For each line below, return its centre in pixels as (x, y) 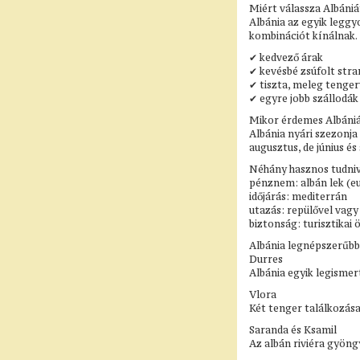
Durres (266, 260)
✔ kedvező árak (286, 58)
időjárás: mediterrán (298, 197)
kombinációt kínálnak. (303, 36)
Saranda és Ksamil (293, 330)
